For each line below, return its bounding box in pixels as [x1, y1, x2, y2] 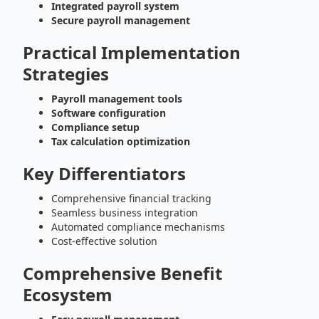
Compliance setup [51, 120, 140, 134]
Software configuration [51, 106, 166, 120]
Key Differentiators [23, 162, 186, 185]
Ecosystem [23, 283, 113, 306]
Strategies [23, 62, 109, 85]
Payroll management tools [51, 92, 182, 105]
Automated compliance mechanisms [51, 220, 225, 234]
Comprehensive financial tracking [51, 192, 211, 205]
